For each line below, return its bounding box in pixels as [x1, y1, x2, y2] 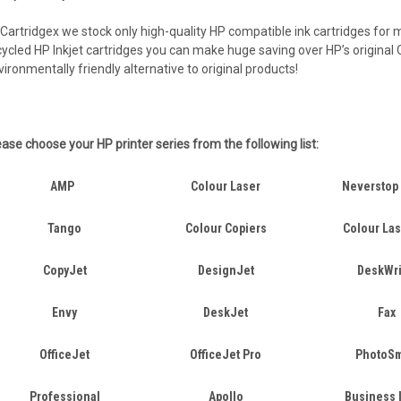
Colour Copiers [184, 221, 267, 235]
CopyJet [42, 263, 87, 277]
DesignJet [197, 263, 254, 277]
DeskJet [203, 305, 249, 320]
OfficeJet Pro [190, 347, 262, 362]
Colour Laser [191, 179, 261, 193]
